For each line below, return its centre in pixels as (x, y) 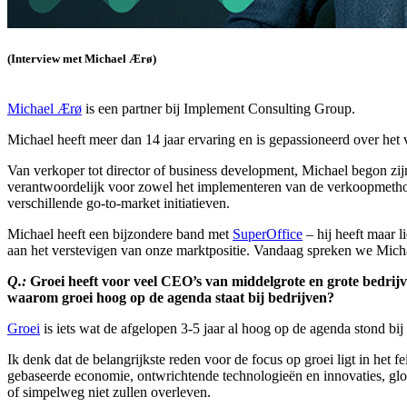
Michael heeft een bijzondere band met (120, 233)
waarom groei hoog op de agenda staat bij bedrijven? (171, 297)
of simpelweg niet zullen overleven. (109, 392)
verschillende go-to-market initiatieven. (119, 203)
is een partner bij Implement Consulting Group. (218, 108)
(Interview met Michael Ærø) (82, 58)
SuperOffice (268, 233)
